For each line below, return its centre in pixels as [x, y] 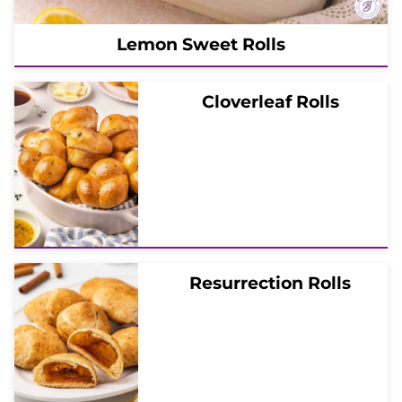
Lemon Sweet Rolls [201, 44]
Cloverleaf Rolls [270, 101]
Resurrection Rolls [270, 283]
